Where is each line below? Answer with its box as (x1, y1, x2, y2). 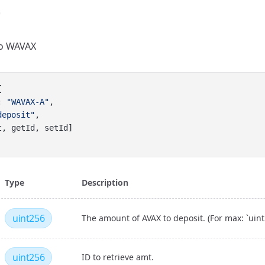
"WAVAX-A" (7, 97, 49, 106)
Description (82, 177, 128, 188)
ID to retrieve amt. (82, 251, 154, 263)
